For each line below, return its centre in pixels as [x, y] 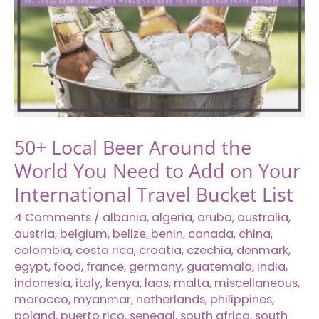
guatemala [219, 267]
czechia [209, 251]
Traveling [40, 54]
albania [125, 218]
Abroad [35, 93]
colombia [42, 251]
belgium [84, 234]
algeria [172, 218]
